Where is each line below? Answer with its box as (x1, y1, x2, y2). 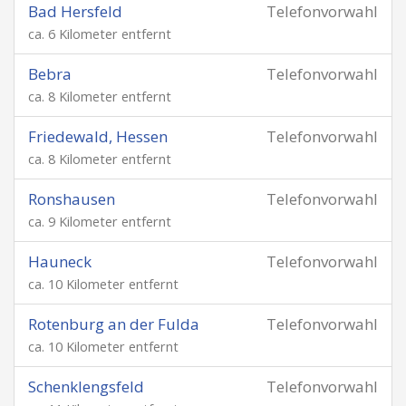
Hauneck (28, 251, 92, 272)
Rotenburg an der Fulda (28, 314, 199, 334)
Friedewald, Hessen (28, 126, 168, 147)
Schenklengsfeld (28, 376, 144, 397)
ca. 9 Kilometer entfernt (28, 213, 171, 230)
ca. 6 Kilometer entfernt (28, 25, 171, 43)
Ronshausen (28, 188, 115, 209)
